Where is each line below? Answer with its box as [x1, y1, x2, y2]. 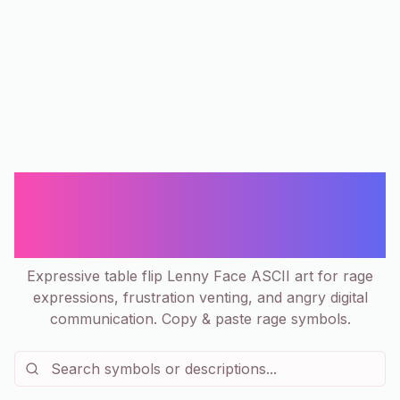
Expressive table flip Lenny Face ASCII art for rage [27, 267, 373, 285]
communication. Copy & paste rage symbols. [49, 310, 351, 328]
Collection [146, 230, 254, 256]
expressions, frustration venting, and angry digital [32, 288, 368, 306]
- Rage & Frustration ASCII [62, 202, 337, 228]
